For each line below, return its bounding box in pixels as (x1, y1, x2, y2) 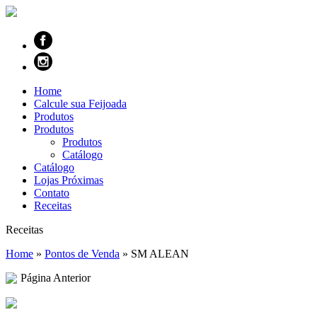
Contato (34, 187, 69, 199)
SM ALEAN (131, 248, 189, 260)
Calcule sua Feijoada (34, 98, 127, 110)
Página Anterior (21, 272, 91, 284)
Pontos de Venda (45, 248, 120, 260)
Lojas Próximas (34, 174, 103, 186)
